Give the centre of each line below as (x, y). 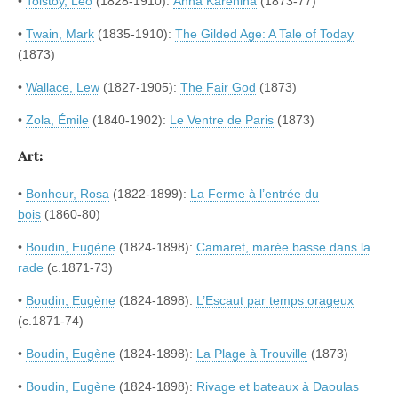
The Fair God (218, 87)
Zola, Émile (57, 119)
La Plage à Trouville (252, 354)
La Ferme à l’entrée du (255, 194)
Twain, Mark (60, 33)
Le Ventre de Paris (222, 119)
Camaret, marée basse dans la (283, 247)
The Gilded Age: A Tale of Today (264, 33)
